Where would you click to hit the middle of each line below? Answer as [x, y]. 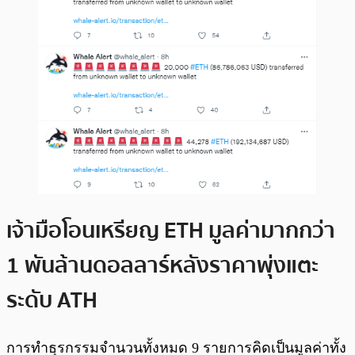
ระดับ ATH [52, 300]
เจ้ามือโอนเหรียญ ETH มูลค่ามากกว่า [171, 230]
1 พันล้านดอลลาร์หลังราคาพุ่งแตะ [162, 265]
